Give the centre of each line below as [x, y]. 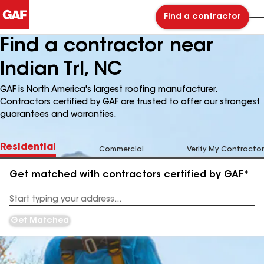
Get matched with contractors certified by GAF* [129, 175]
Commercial [121, 150]
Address [24, 204]
